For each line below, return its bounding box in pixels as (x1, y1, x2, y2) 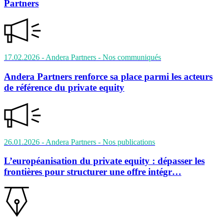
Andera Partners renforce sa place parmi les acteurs (4, 71, 213, 82)
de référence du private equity (4, 82, 124, 93)
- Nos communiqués (98, 53, 161, 62)
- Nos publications (98, 137, 155, 146)
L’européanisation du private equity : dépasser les (4, 156, 205, 166)
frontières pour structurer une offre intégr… (4, 166, 181, 177)
